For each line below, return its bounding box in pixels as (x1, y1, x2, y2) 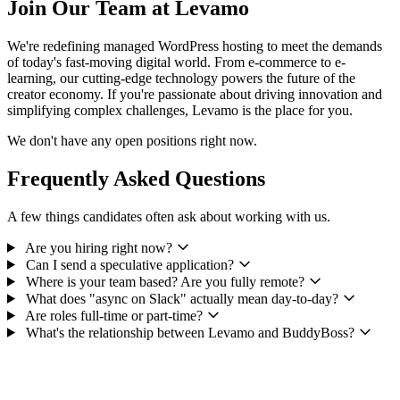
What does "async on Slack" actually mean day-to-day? (21, 290, 342, 306)
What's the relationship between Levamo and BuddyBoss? (21, 324, 358, 340)
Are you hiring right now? (21, 239, 176, 255)
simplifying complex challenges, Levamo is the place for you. (7, 102, 353, 118)
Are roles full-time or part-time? (21, 307, 206, 323)
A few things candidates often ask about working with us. (7, 208, 330, 224)
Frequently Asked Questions (7, 166, 265, 190)
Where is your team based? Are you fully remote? (21, 273, 308, 289)
